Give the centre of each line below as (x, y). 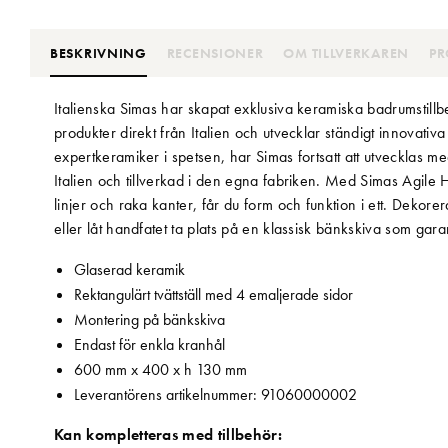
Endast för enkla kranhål (149, 344)
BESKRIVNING (98, 52)
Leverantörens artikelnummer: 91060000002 (215, 394)
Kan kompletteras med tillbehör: (168, 434)
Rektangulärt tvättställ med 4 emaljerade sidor (213, 294)
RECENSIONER (215, 52)
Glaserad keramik (129, 269)
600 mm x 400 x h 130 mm (160, 369)
